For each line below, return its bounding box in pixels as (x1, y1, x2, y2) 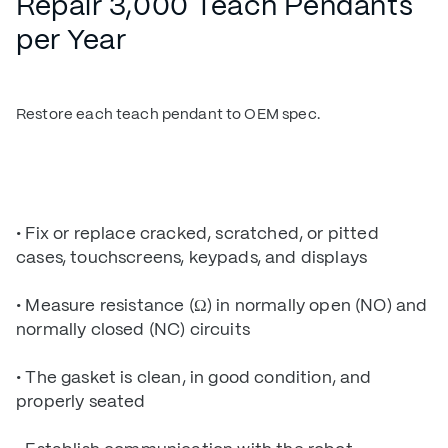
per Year (16, 21, 127, 57)
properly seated (16, 390, 146, 412)
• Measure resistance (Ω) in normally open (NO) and (16, 294, 428, 316)
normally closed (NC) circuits (16, 318, 250, 340)
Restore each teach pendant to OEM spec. (16, 104, 320, 124)
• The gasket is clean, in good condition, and (16, 366, 372, 388)
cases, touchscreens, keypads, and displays (16, 246, 368, 268)
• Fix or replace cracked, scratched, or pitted (16, 222, 379, 244)
